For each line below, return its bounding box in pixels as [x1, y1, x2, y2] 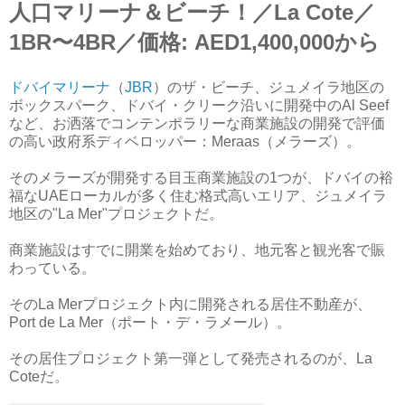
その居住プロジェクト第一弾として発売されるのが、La [9, 350, 372, 366]
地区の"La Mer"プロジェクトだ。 [9, 205, 223, 221]
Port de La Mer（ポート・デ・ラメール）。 [9, 314, 291, 330]
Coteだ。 [9, 368, 69, 384]
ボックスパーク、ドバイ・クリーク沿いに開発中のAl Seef [9, 97, 389, 113]
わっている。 [9, 259, 96, 276]
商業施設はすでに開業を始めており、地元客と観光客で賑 [9, 241, 385, 258]
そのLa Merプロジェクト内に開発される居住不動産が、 [9, 296, 372, 312]
